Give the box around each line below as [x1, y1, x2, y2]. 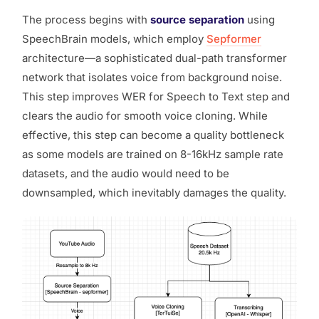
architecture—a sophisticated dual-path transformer [22, 51, 287, 65]
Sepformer [206, 31, 261, 46]
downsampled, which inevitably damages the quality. [22, 185, 289, 199]
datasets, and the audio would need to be [22, 166, 229, 180]
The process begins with [22, 12, 150, 26]
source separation [150, 12, 244, 26]
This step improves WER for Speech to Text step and [22, 89, 290, 103]
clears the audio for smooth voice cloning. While [22, 108, 268, 122]
